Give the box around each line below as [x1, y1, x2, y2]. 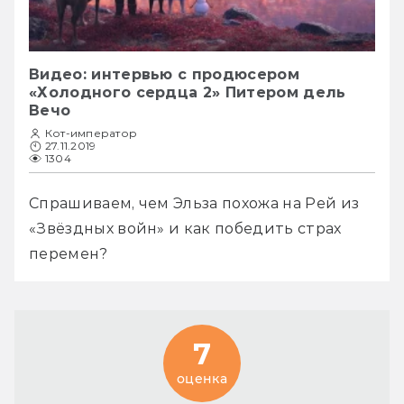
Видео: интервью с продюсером [29, 66, 299, 84]
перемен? [29, 245, 112, 263]
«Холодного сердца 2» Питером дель [29, 84, 346, 102]
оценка [177, 370, 227, 387]
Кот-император [45, 126, 138, 141]
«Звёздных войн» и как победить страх [29, 220, 342, 238]
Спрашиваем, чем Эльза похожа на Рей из [29, 195, 360, 213]
